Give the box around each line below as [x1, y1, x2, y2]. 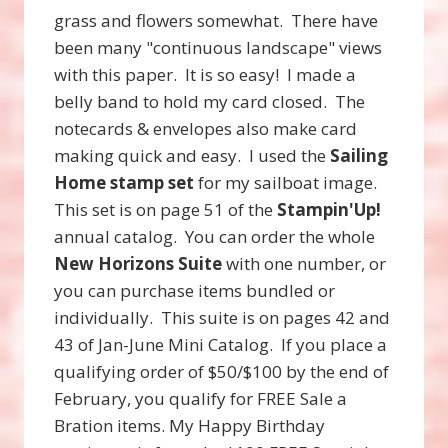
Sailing [330, 143, 388, 167]
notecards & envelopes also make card [54, 116, 357, 140]
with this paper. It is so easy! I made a [54, 62, 356, 86]
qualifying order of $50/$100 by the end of [54, 359, 389, 383]
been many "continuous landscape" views [54, 35, 382, 59]
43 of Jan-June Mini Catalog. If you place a [54, 332, 387, 356]
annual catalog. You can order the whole [54, 224, 375, 248]
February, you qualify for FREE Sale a [54, 386, 347, 410]
